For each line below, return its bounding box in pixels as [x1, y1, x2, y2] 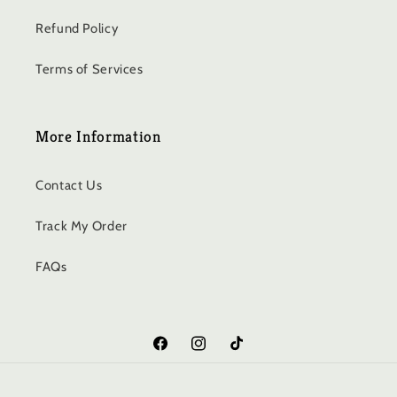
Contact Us [35, 176, 103, 193]
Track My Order [35, 217, 128, 234]
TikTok [227, 345, 265, 362]
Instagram [189, 345, 249, 362]
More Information [35, 127, 161, 147]
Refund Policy [35, 19, 119, 36]
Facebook [150, 345, 208, 362]
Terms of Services [35, 60, 144, 77]
